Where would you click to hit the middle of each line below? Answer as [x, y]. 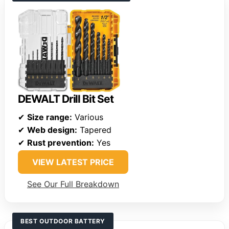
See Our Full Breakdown [73, 184]
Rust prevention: [61, 143]
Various [88, 117]
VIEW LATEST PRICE [73, 162]
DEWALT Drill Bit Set [66, 99]
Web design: [52, 130]
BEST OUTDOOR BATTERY [63, 221]
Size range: [50, 117]
